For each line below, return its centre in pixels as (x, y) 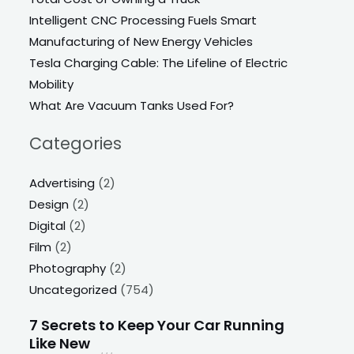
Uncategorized (73, 289)
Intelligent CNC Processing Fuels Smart (143, 21)
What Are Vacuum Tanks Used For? (132, 106)
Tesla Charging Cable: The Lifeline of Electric (159, 63)
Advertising (62, 183)
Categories (76, 143)
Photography (68, 268)
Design (49, 204)
